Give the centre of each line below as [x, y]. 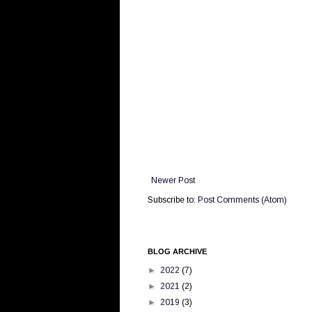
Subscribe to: [173, 200]
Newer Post [173, 180]
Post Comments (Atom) [242, 200]
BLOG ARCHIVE [177, 251]
